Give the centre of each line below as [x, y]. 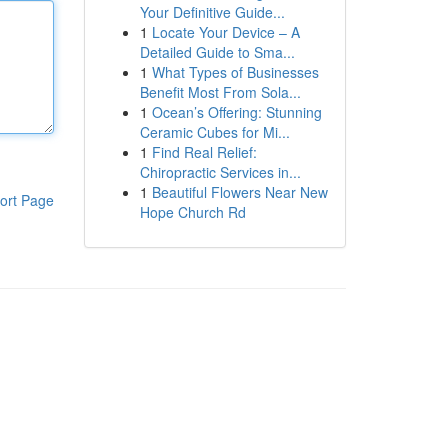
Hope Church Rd [192, 212]
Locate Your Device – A [225, 32]
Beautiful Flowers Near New [239, 192]
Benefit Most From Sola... [220, 92]
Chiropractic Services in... [220, 172]
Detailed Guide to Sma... [217, 52]
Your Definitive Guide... [212, 12]
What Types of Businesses [235, 72]
